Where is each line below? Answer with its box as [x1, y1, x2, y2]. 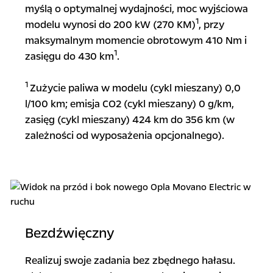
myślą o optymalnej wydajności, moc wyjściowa [24, 2, 248, 16]
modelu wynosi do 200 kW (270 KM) [24, 18, 196, 32]
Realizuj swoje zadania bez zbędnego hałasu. [24, 253, 235, 268]
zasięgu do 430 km [24, 49, 114, 63]
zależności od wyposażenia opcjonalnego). [24, 129, 224, 143]
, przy [198, 18, 224, 32]
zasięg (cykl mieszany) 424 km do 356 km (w [24, 113, 235, 127]
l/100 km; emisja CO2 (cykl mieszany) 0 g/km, [24, 97, 234, 111]
